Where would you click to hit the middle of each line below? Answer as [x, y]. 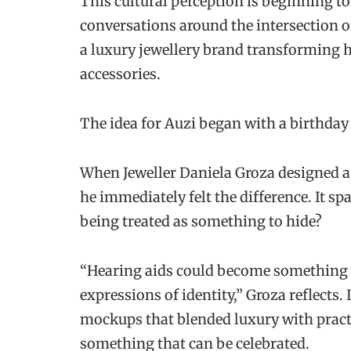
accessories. [122, 74]
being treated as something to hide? [201, 222]
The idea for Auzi [138, 123]
